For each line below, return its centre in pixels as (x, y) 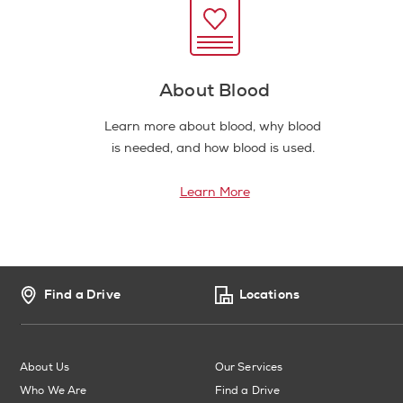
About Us (45, 367)
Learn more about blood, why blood (213, 126)
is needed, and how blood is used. (213, 148)
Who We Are (54, 390)
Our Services (249, 367)
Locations (269, 294)
